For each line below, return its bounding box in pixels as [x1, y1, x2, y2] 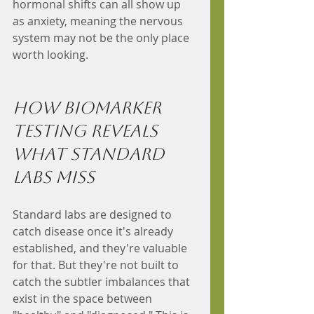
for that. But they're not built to [13, 257, 182, 273]
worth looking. [13, 47, 88, 63]
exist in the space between [13, 291, 155, 307]
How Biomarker [13, 98, 165, 118]
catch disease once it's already [13, 224, 176, 240]
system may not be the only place [13, 30, 192, 46]
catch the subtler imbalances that [13, 274, 193, 290]
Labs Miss [13, 168, 95, 188]
